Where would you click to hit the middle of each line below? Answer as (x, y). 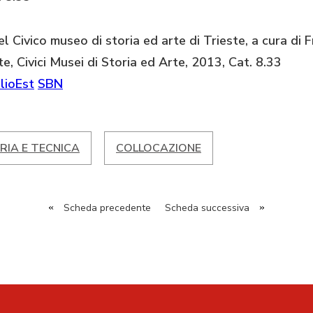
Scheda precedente (107, 208)
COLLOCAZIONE (159, 148)
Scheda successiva (207, 208)
